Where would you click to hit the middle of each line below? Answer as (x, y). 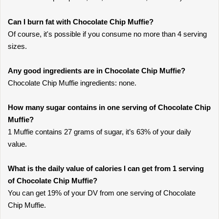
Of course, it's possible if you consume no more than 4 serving (107, 34)
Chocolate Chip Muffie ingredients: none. (72, 83)
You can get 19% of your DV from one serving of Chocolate (102, 193)
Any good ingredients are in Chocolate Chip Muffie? (97, 71)
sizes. (17, 46)
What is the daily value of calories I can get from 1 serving (106, 168)
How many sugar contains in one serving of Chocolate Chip (109, 107)
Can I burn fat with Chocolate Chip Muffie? (81, 22)
